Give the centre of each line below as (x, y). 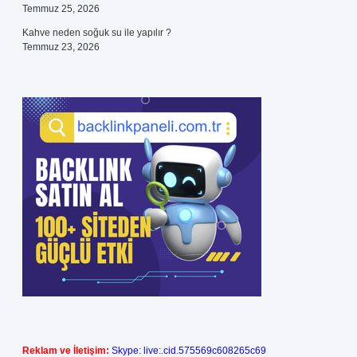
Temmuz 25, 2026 (61, 9)
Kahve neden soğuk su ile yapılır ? (97, 33)
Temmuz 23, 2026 (61, 47)
